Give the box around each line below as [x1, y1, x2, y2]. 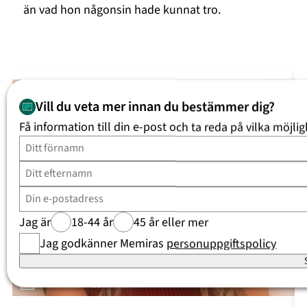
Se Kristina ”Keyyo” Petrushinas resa [34, 276, 183, 291]
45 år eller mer [134, 214, 209, 232]
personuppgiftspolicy [167, 234, 277, 252]
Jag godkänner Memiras [40, 234, 167, 252]
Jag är [19, 214, 51, 232]
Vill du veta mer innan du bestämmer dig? [36, 97, 275, 117]
